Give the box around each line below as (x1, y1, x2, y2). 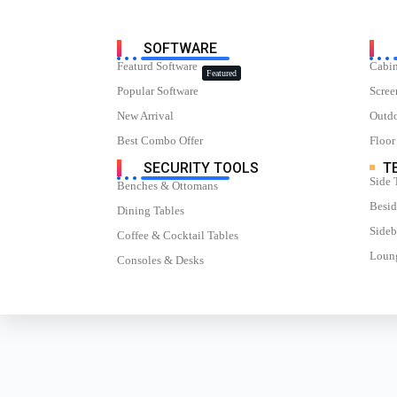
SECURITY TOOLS (144, 160, 259, 176)
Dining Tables (117, 204, 184, 217)
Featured (206, 67, 237, 78)
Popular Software (117, 84, 198, 97)
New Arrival (117, 109, 174, 122)
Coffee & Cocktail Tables (117, 229, 238, 242)
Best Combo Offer (117, 134, 203, 147)
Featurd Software (117, 59, 198, 73)
